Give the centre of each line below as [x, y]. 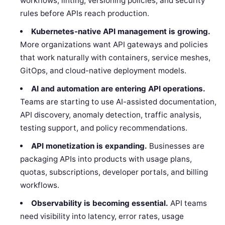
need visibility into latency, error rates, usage [102, 216]
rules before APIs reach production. [85, 14]
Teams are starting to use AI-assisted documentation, [119, 102]
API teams [187, 203]
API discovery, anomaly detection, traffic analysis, [111, 115]
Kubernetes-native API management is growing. [121, 32]
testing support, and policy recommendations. [104, 128]
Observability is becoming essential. [99, 203]
